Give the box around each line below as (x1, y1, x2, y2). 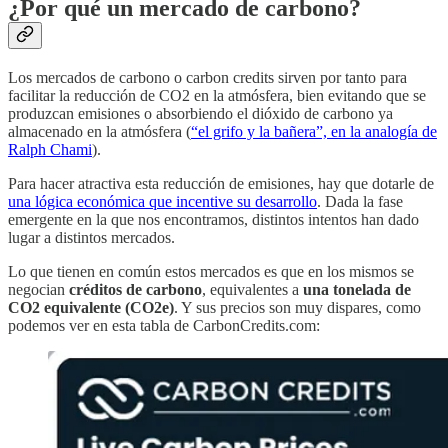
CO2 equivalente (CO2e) (8, 299, 174, 317)
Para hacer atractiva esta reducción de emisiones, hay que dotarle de (8, 175, 434, 193)
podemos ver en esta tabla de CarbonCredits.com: (8, 317, 320, 335)
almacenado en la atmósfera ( (8, 123, 191, 141)
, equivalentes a (202, 281, 303, 299)
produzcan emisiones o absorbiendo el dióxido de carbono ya (8, 105, 393, 123)
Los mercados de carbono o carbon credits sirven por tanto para (8, 69, 407, 87)
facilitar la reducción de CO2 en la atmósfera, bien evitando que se (8, 87, 426, 105)
